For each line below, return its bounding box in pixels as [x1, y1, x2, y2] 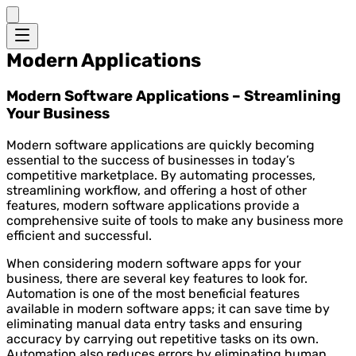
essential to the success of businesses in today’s [6, 152, 295, 168]
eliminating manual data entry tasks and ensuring [6, 315, 303, 331]
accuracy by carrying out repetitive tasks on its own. [6, 331, 319, 346]
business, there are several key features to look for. [6, 270, 308, 286]
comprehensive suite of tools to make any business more [6, 212, 343, 228]
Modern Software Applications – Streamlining [6, 87, 341, 105]
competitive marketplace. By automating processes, [6, 167, 315, 183]
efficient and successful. [6, 227, 152, 243]
